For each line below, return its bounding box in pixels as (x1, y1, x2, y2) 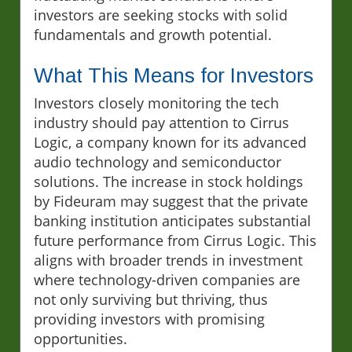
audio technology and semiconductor (34, 152, 281, 171)
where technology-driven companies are (34, 269, 300, 289)
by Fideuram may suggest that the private (34, 191, 308, 211)
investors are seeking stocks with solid (34, 5, 288, 24)
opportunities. (34, 328, 127, 348)
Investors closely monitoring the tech (34, 93, 279, 112)
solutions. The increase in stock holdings (34, 171, 303, 191)
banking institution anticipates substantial (34, 211, 311, 230)
